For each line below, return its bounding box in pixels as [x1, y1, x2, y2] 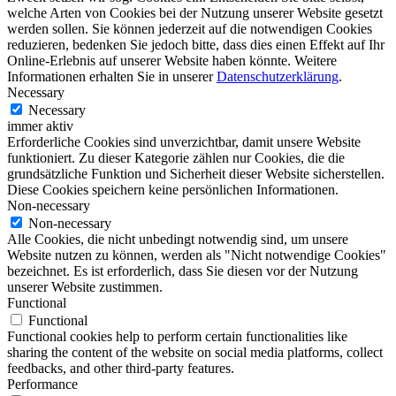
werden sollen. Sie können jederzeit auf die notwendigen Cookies [7, 20, 372, 36]
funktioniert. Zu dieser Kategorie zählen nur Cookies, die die [7, 149, 345, 165]
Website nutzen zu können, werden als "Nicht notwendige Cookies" [7, 247, 386, 263]
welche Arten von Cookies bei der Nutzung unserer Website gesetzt [7, 4, 383, 20]
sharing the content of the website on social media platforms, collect [7, 344, 383, 360]
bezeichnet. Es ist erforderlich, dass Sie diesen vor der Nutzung [7, 263, 358, 278]
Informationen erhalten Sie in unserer [7, 68, 217, 84]
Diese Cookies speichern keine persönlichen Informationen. [7, 181, 339, 197]
